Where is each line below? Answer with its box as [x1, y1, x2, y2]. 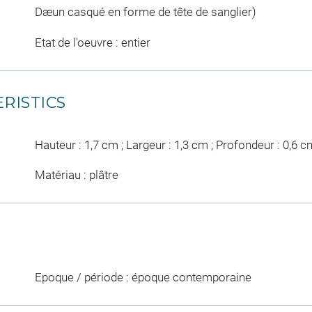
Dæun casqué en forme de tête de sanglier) [34, 5, 256, 19]
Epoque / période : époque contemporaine [34, 270, 251, 285]
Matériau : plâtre [34, 168, 118, 182]
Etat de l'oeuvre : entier [34, 35, 150, 49]
